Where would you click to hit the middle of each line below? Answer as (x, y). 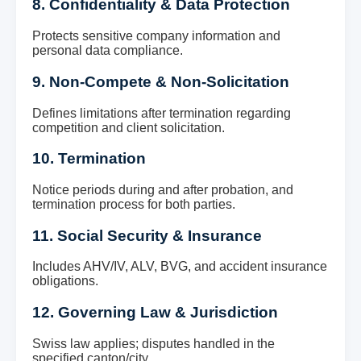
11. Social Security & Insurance (147, 235)
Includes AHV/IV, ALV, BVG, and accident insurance (180, 267)
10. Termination (89, 159)
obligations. (65, 281)
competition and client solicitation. (129, 127)
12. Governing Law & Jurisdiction (155, 313)
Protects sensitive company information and (156, 36)
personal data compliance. (108, 51)
